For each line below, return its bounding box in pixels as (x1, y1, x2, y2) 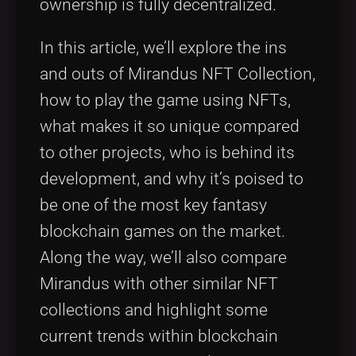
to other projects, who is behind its (40, 142, 295, 162)
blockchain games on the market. (40, 221, 285, 241)
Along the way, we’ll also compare (40, 247, 287, 267)
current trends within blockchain (40, 326, 278, 346)
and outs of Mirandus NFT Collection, (40, 64, 315, 83)
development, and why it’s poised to (40, 168, 304, 188)
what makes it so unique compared (40, 116, 300, 136)
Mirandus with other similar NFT (40, 273, 278, 293)
